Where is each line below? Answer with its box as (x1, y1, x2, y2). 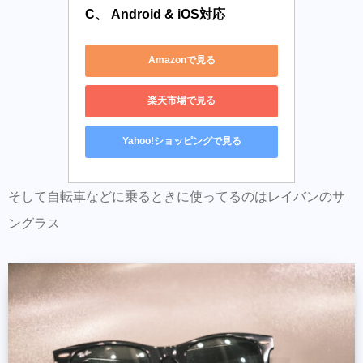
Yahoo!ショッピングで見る (122, 135, 241, 147)
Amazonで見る (147, 54, 216, 66)
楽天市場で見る (147, 95, 216, 107)
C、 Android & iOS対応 (85, 6, 225, 21)
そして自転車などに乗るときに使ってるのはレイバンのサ (8, 189, 345, 203)
